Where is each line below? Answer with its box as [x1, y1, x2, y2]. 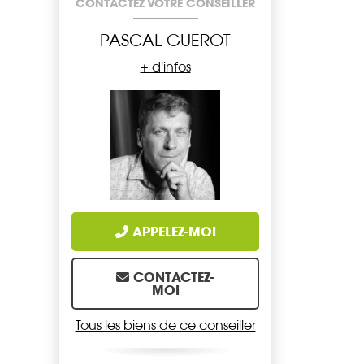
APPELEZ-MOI [132, 223, 216, 240]
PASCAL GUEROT [100, 31, 231, 50]
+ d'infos [140, 59, 191, 76]
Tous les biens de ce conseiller [75, 318, 256, 334]
